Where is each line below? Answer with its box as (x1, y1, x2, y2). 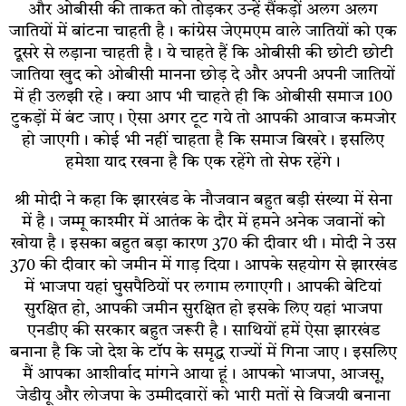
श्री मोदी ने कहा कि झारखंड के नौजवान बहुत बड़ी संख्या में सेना (14, 191, 392, 208)
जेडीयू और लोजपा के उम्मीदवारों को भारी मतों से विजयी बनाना (15, 387, 391, 404)
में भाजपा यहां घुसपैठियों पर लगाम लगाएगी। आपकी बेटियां (24, 278, 382, 295)
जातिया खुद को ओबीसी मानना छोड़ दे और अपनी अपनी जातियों (11, 66, 395, 83)
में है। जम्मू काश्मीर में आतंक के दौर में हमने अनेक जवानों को (21, 213, 385, 230)
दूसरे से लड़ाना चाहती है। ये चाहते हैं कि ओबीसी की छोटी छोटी (13, 44, 393, 62)
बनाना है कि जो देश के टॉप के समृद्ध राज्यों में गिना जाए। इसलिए (9, 343, 397, 361)
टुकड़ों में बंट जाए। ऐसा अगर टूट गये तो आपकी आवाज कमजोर (10, 110, 396, 127)
